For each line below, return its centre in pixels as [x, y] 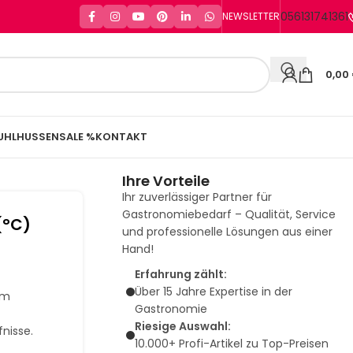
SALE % [77, 137]
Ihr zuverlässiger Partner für [197, 197]
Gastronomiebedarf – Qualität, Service [229, 214]
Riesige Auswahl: [182, 326]
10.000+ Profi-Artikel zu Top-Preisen [231, 344]
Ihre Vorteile [165, 181]
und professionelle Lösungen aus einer [227, 232]
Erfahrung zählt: [180, 274]
